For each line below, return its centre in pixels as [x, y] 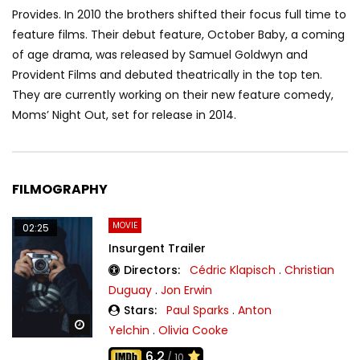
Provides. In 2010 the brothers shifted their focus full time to [179, 14]
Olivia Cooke [193, 330]
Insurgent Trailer [157, 248]
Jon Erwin [186, 290]
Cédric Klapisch [233, 270]
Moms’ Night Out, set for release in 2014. [124, 115]
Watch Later [120, 325]
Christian [309, 270]
